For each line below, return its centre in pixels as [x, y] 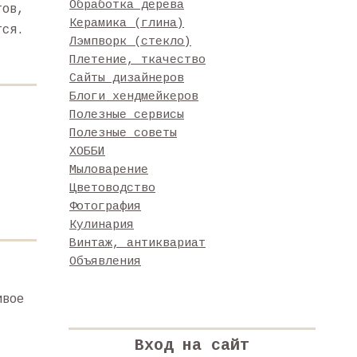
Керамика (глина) [127, 24]
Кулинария [102, 225]
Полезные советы [123, 133]
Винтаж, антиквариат [137, 243]
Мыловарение [109, 170]
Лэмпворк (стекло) [130, 42]
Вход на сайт [192, 345]
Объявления [105, 262]
